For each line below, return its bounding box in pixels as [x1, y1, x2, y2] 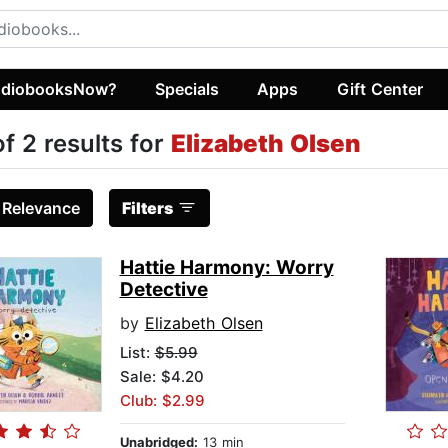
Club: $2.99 [119, 391, 205, 411]
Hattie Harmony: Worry [119, 256, 334, 280]
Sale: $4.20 [119, 367, 204, 387]
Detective [119, 278, 208, 302]
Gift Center [336, 78, 423, 99]
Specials [155, 78, 220, 99]
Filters [121, 198, 173, 219]
